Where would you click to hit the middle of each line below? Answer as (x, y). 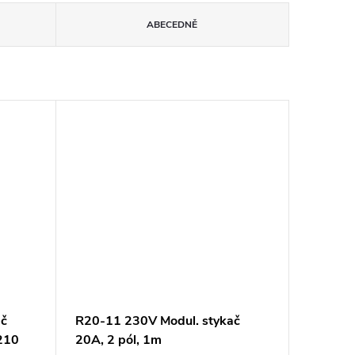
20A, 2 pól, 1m (118, 340)
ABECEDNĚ (172, 25)
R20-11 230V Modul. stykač (157, 321)
